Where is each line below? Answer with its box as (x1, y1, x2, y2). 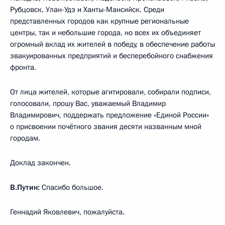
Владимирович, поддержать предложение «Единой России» (10, 109, 209, 120)
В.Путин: (10, 182, 40, 192)
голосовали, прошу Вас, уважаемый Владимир (10, 98, 166, 108)
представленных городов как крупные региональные (10, 16, 189, 26)
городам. (10, 133, 40, 143)
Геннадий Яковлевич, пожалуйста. (10, 206, 125, 217)
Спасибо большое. (40, 182, 103, 192)
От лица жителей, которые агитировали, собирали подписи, (10, 86, 211, 97)
